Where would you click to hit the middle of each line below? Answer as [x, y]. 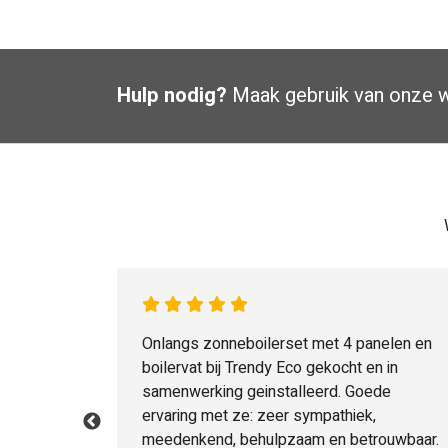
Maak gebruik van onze [332, 96]
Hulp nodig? [172, 96]
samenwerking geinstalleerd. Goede [266, 392]
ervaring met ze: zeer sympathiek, [259, 416]
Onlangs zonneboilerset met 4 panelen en [287, 344]
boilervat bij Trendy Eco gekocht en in [270, 368]
